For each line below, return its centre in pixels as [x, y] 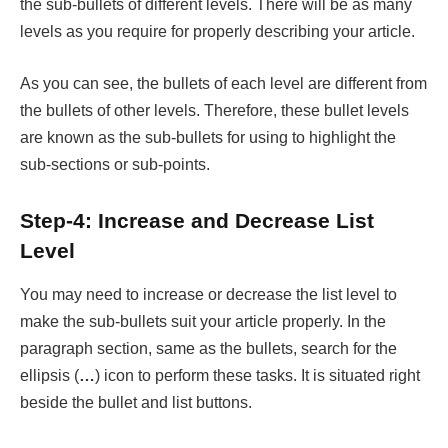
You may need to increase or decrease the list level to [208, 295]
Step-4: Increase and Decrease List [197, 220]
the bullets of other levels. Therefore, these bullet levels [214, 110]
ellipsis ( [49, 376]
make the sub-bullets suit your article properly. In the [203, 322]
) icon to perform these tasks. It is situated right [257, 376]
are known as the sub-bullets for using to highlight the [208, 137]
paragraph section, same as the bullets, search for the [208, 349]
